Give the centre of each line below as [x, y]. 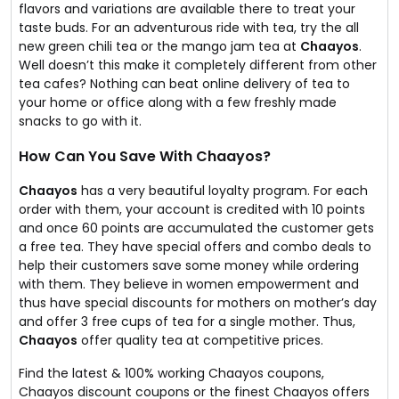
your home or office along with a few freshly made [178, 102]
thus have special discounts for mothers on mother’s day [198, 303]
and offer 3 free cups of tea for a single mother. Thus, [187, 322]
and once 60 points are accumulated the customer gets [196, 228]
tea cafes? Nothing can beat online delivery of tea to [184, 84]
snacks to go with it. [80, 121]
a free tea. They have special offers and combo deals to [195, 247]
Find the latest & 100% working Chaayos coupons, [171, 373]
